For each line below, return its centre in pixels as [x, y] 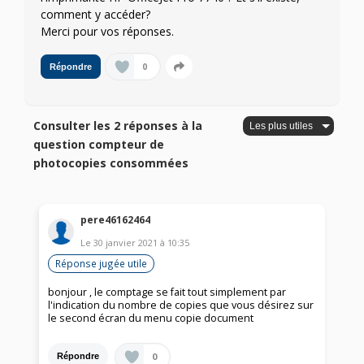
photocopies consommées [111, 163]
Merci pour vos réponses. [107, 32]
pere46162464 [116, 219]
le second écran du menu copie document [151, 318]
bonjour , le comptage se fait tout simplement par [167, 292]
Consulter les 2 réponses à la [118, 126]
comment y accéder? [95, 15]
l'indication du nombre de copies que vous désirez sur [181, 305]
